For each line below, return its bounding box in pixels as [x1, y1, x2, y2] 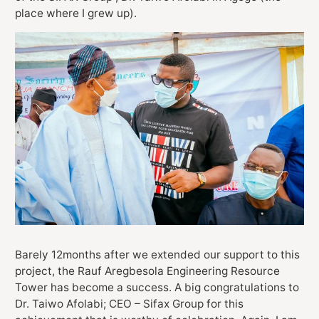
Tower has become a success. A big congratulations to [15, 280, 299, 294]
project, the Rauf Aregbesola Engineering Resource [15, 263, 280, 278]
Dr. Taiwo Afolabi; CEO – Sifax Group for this [15, 296, 244, 310]
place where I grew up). [15, 6, 137, 20]
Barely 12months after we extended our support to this [15, 247, 300, 261]
